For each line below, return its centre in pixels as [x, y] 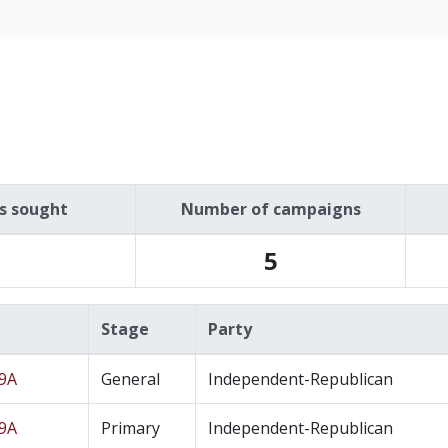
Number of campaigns [270, 209]
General [130, 379]
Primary [130, 428]
